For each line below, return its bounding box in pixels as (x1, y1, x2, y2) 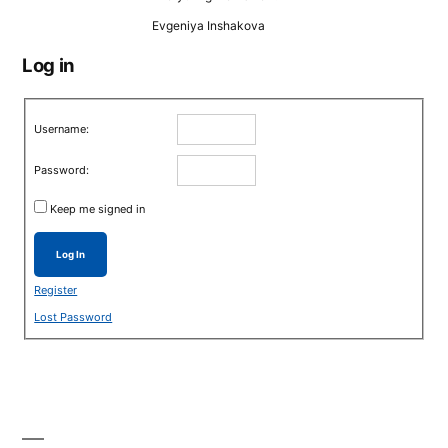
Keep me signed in (50, 201, 146, 216)
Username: (34, 121, 90, 136)
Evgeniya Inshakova (152, 18, 265, 33)
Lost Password (34, 309, 113, 324)
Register (34, 282, 78, 297)
